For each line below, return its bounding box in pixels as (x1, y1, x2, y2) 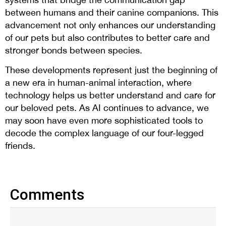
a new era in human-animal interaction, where (5, 77, 192, 88)
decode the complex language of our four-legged (5, 127, 204, 138)
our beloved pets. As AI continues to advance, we (5, 102, 209, 113)
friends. (5, 140, 38, 151)
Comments (10, 185, 84, 203)
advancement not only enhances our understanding (5, 19, 215, 30)
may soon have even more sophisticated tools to (5, 115, 203, 126)
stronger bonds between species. (5, 44, 145, 55)
